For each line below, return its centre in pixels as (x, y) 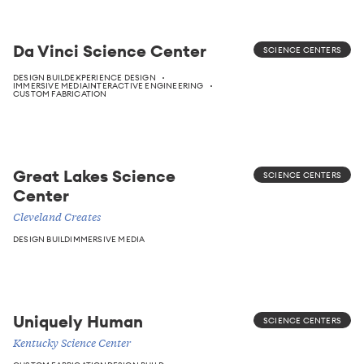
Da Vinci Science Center (110, 50)
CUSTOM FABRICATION (60, 93)
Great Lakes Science (94, 175)
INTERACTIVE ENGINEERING (146, 85)
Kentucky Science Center (72, 342)
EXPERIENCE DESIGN (113, 77)
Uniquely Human (78, 321)
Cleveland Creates (57, 217)
